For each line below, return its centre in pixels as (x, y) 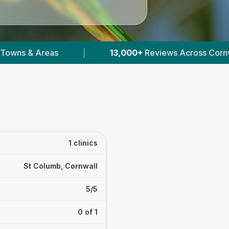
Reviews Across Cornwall (125, 53)
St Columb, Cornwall (61, 166)
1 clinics (83, 143)
